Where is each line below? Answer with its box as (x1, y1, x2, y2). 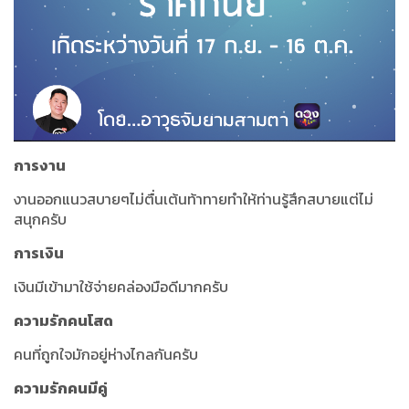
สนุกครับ (14, 208, 67, 231)
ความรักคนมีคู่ (14, 377, 108, 400)
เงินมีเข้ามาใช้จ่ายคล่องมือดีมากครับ (14, 276, 228, 299)
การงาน (14, 154, 66, 177)
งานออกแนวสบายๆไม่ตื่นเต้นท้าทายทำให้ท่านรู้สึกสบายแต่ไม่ (14, 188, 373, 211)
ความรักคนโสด (14, 309, 113, 332)
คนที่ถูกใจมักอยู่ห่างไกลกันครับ (14, 343, 198, 366)
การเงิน (14, 242, 64, 265)
